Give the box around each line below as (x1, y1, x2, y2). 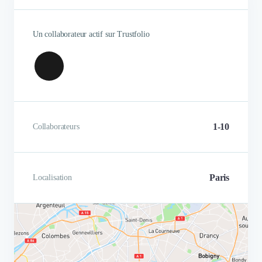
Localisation (33, 173, 72, 182)
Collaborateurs (33, 122, 80, 131)
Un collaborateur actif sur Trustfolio (33, 29, 150, 39)
